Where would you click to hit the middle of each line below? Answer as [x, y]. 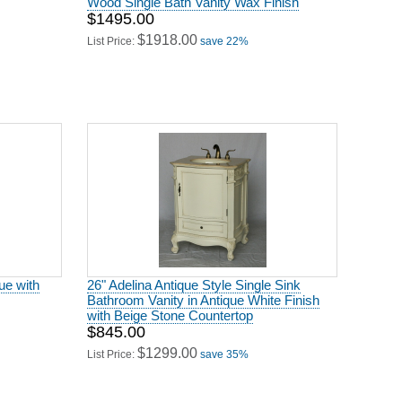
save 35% [224, 348]
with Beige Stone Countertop [170, 309]
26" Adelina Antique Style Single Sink [194, 279]
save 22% [224, 35]
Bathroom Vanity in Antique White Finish [203, 294]
